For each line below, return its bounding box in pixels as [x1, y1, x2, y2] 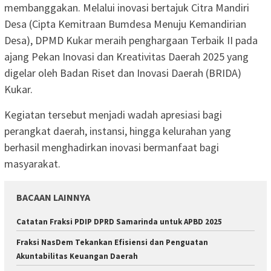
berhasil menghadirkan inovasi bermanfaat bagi [4, 140, 219, 155]
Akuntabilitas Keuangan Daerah [16, 251, 138, 262]
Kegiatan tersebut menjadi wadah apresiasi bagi [4, 108, 222, 122]
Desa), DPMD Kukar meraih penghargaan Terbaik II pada [4, 33, 258, 48]
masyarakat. [4, 157, 60, 171]
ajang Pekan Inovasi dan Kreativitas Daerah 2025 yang [4, 50, 249, 64]
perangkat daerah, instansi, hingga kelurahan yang [4, 124, 231, 139]
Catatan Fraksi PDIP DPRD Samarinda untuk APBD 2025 [16, 217, 222, 227]
